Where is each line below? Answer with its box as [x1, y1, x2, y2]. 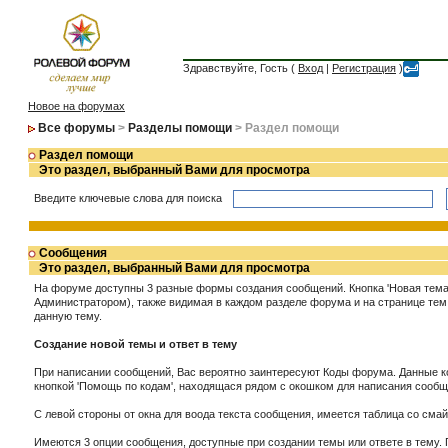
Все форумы [38, 121, 115, 135]
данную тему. [34, 310, 105, 322]
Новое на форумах [28, 100, 125, 112]
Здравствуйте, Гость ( [183, 62, 298, 74]
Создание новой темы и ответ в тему [34, 338, 237, 350]
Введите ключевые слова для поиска [34, 191, 228, 204]
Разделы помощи [128, 121, 232, 135]
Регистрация [332, 62, 396, 74]
